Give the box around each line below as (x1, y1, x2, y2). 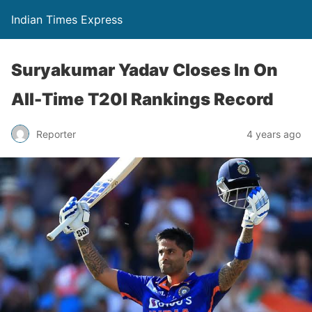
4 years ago (247, 127, 301, 140)
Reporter (36, 127, 76, 140)
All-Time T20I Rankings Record (11, 89, 273, 109)
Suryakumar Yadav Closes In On (11, 60, 278, 80)
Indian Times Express (11, 13, 123, 26)
